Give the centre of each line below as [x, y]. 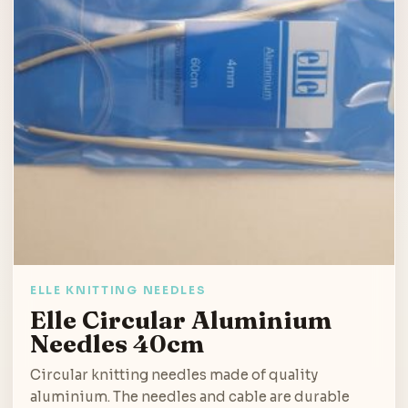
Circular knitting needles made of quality [174, 374]
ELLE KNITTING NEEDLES [118, 290]
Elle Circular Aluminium [181, 319]
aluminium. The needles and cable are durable [190, 396]
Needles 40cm [117, 343]
